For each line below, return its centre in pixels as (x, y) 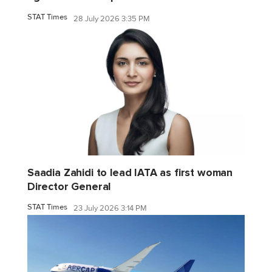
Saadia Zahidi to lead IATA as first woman (130, 172)
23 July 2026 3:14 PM (110, 209)
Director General (69, 186)
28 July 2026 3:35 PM (112, 19)
